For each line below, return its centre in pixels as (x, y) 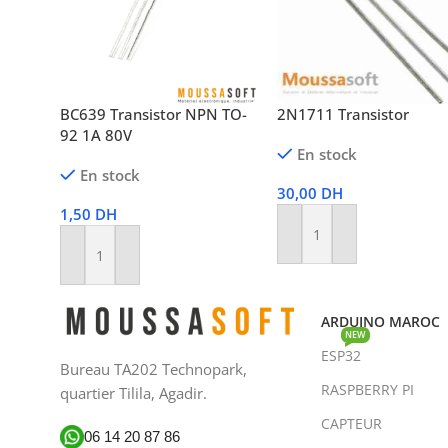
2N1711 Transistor (343, 114)
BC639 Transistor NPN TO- (153, 114)
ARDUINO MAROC (380, 321)
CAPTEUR (351, 423)
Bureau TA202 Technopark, (153, 369)
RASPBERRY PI (367, 389)
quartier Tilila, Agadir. (133, 393)
